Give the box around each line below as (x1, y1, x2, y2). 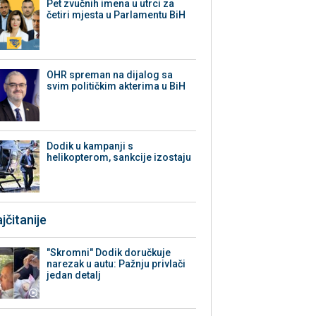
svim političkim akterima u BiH (47, 80, 186, 92)
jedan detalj (47, 269, 102, 281)
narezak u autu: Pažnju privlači (47, 258, 186, 270)
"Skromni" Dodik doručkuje (47, 247, 171, 259)
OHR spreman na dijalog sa (47, 69, 174, 81)
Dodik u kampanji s (47, 140, 134, 152)
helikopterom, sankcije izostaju (47, 152, 192, 164)
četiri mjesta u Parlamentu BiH (47, 9, 186, 21)
